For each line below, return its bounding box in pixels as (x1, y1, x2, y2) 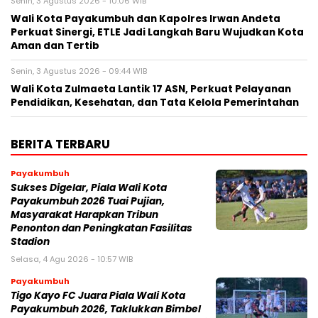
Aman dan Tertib (11, 38, 99, 53)
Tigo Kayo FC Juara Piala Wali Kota (11, 288, 185, 302)
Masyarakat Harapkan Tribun (11, 207, 158, 221)
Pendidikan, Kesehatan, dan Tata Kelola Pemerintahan (11, 95, 299, 109)
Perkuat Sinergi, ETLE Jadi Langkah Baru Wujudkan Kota (11, 25, 304, 39)
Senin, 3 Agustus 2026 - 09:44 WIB (11, 65, 147, 77)
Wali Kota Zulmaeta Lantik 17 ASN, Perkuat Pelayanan (11, 82, 291, 96)
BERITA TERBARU (11, 135, 110, 153)
